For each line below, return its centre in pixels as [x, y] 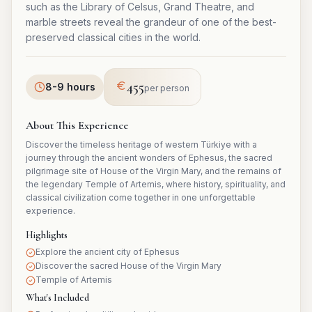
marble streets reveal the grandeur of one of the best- [151, 22]
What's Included [57, 298]
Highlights [47, 235]
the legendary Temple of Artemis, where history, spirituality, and [156, 185]
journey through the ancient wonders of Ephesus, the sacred [149, 158]
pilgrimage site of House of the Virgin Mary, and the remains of [154, 171]
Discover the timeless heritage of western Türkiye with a [141, 145]
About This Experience [77, 126]
